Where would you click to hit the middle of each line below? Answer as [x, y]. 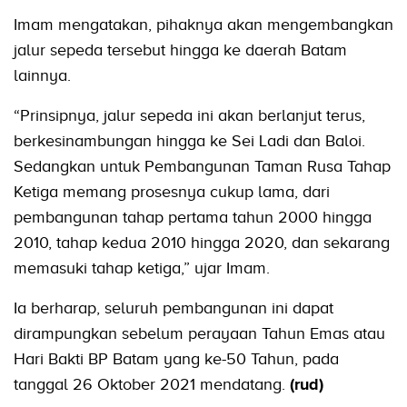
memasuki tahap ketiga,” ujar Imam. [142, 268]
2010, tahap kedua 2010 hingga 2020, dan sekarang [202, 243]
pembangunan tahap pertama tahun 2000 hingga [193, 218]
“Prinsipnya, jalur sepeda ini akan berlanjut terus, [189, 116]
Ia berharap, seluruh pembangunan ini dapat [174, 308]
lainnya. [42, 76]
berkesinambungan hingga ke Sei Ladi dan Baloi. [189, 141]
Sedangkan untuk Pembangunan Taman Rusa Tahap [202, 167]
